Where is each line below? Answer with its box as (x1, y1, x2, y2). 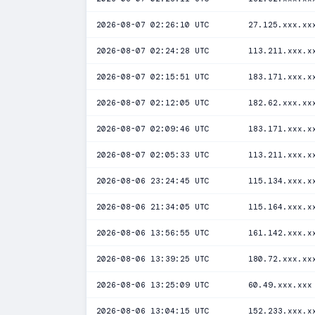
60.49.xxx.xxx (248, 280, 312, 290)
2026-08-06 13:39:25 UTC (96, 254, 210, 264)
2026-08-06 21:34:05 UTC (96, 202, 210, 212)
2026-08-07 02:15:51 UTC (96, 72, 210, 82)
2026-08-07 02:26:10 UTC (96, 20, 210, 30)
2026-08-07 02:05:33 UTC (96, 150, 210, 160)
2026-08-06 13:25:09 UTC (96, 280, 210, 290)
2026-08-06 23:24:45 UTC (96, 176, 210, 186)
